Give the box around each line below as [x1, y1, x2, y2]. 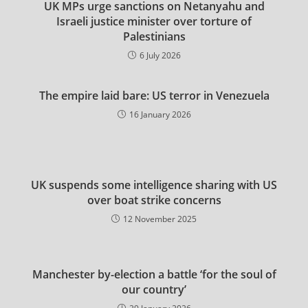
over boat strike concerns [87, 192, 221, 208]
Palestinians [122, 28, 186, 44]
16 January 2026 [129, 108, 191, 120]
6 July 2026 [139, 49, 181, 61]
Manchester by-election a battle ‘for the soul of [32, 266, 276, 282]
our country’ [122, 281, 186, 297]
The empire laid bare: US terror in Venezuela [38, 87, 269, 103]
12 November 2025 [123, 212, 197, 225]
